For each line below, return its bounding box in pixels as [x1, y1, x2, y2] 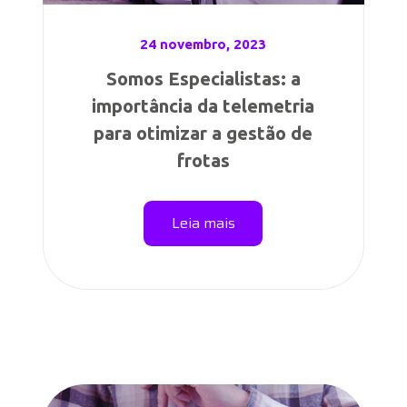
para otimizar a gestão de [94, 123, 313, 144]
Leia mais [171, 212, 235, 234]
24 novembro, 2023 [140, 36, 267, 52]
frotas [176, 150, 230, 171]
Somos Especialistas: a [105, 68, 301, 89]
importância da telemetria [92, 95, 315, 116]
